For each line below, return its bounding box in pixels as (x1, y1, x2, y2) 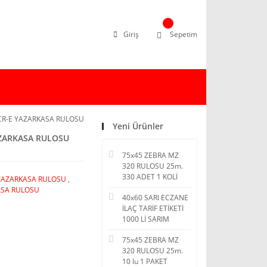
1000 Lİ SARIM (122, 214, 169, 224)
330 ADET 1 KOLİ (122, 172, 178, 182)
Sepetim (170, 29, 197, 39)
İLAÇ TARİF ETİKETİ (122, 203, 184, 213)
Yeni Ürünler (113, 120, 163, 132)
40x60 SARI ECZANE (122, 193, 188, 203)
